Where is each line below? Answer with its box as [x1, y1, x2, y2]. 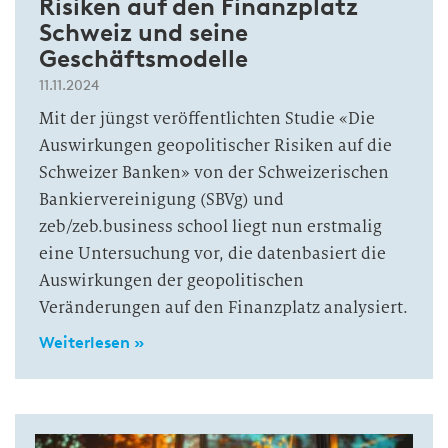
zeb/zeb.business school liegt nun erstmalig [39, 216, 382, 237]
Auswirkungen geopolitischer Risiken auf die [39, 135, 392, 156]
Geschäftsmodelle [39, 44, 248, 73]
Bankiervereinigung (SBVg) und [39, 189, 284, 210]
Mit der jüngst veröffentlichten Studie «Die [39, 108, 375, 129]
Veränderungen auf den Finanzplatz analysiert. [39, 297, 408, 318]
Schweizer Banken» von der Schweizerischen [39, 162, 389, 183]
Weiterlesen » [39, 333, 144, 352]
